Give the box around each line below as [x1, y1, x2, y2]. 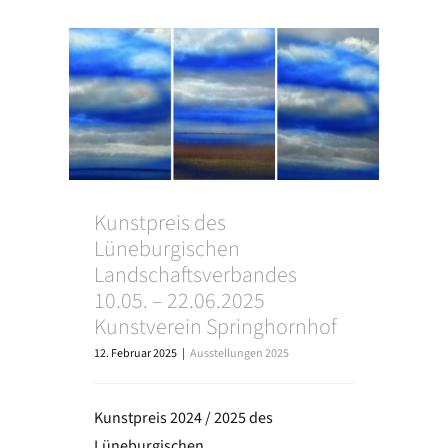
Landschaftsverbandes [93, 259, 297, 292]
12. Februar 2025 [93, 345, 177, 363]
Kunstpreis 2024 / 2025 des [93, 407, 273, 430]
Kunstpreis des [93, 207, 226, 240]
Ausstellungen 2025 [189, 345, 289, 363]
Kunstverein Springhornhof [93, 311, 337, 344]
